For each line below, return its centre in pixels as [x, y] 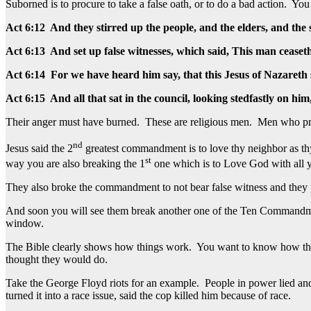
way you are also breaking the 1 [75, 164]
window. [25, 224]
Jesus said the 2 [39, 149]
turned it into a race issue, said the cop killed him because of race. [148, 296]
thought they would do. [57, 260]
